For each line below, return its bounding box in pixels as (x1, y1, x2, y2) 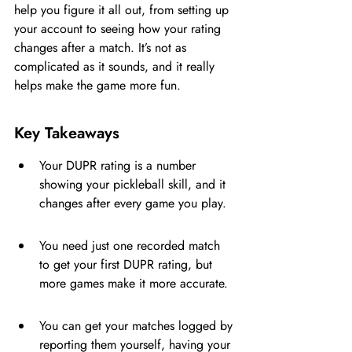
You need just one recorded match (39, 236, 224, 255)
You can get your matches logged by (39, 317, 236, 335)
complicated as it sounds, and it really (14, 57, 218, 75)
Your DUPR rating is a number (39, 156, 200, 174)
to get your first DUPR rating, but (39, 255, 216, 273)
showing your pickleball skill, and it (39, 175, 229, 193)
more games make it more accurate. (39, 274, 228, 292)
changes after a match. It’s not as (14, 38, 190, 57)
